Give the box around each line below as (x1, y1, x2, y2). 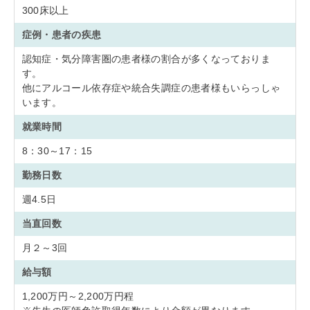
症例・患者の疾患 (21, 29, 102, 40)
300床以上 (21, 5, 69, 16)
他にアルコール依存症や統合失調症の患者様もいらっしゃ (21, 82, 281, 93)
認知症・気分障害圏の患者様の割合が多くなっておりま (21, 53, 271, 64)
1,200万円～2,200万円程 (21, 291, 134, 302)
